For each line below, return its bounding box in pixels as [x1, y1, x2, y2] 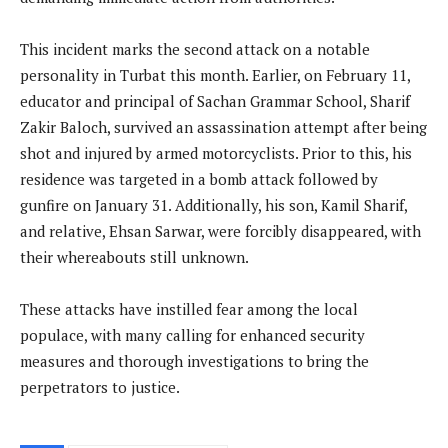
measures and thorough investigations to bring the [20, 351, 369, 372]
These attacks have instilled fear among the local [20, 299, 358, 320]
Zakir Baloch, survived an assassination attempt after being [20, 117, 427, 138]
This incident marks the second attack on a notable [20, 39, 370, 60]
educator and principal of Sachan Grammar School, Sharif [20, 91, 410, 112]
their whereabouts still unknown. [20, 247, 249, 268]
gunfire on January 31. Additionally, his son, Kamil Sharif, [20, 195, 407, 216]
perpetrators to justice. [20, 377, 180, 398]
